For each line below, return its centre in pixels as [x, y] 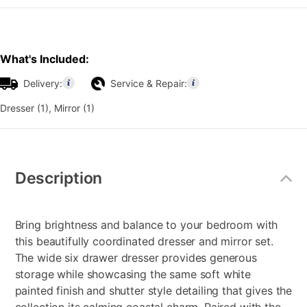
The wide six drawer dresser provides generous [136, 258]
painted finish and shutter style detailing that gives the [153, 291]
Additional [35, 157]
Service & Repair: [149, 84]
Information [38, 169]
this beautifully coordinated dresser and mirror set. [144, 242]
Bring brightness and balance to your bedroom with [146, 225]
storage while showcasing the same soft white [133, 274]
